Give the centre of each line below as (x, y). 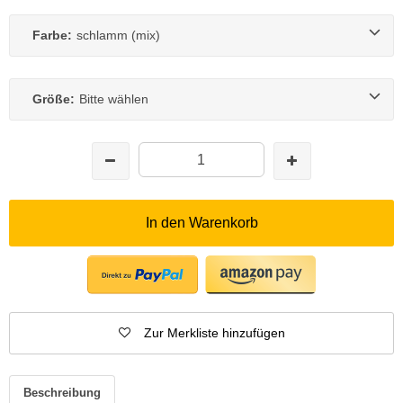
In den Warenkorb (201, 222)
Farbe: (52, 35)
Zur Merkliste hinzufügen (214, 332)
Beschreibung (62, 392)
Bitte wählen (114, 99)
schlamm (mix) (118, 35)
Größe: (54, 99)
